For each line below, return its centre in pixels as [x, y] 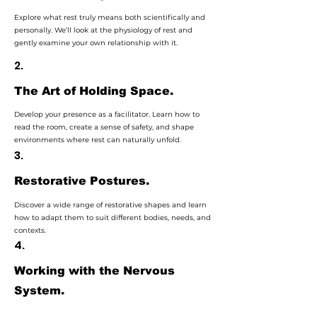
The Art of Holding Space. [94, 91]
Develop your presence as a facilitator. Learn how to [107, 114]
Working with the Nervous [94, 271]
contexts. [30, 230]
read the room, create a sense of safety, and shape [104, 127]
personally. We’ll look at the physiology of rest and [103, 30]
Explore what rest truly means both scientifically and [110, 17]
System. [39, 290]
